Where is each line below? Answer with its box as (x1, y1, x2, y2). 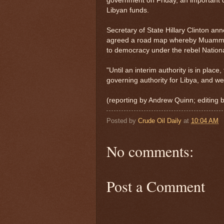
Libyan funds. (106, 6, 149, 14)
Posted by (106, 116, 138, 124)
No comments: (106, 140, 193, 161)
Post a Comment (106, 175, 205, 196)
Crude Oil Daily (138, 116, 181, 124)
